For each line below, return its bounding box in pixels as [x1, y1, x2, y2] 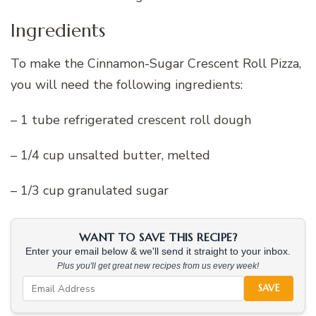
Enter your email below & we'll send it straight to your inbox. [25, 246, 291, 257]
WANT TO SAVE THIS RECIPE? [79, 230, 237, 245]
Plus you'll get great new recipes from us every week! [57, 261, 259, 272]
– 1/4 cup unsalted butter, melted [11, 147, 210, 164]
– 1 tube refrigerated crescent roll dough [11, 111, 251, 129]
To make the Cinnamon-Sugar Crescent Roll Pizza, [11, 55, 301, 73]
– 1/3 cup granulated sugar [11, 182, 169, 200]
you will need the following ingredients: [11, 76, 243, 94]
